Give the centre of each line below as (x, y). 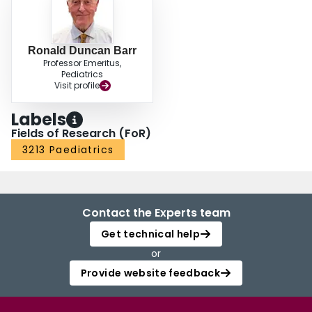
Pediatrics (82, 75)
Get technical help (150, 234)
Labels (39, 120)
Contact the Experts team (156, 213)
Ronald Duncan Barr (82, 51)
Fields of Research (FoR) (81, 134)
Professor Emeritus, (82, 63)
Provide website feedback (150, 273)
